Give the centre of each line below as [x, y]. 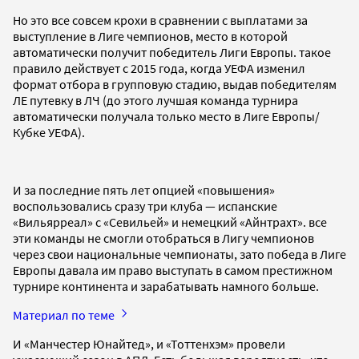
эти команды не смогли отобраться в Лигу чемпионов [163, 238]
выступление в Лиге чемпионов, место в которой [150, 36]
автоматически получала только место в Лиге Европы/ [166, 116]
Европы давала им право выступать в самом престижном [173, 270]
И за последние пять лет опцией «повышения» [144, 190]
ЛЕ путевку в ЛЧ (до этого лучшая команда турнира [155, 100]
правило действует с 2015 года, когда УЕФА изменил [159, 68]
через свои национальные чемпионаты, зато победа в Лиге [179, 254]
